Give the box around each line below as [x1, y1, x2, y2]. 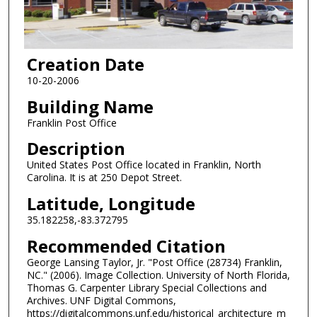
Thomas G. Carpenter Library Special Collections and [26, 280, 267, 294]
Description [26, 137, 125, 161]
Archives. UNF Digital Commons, [26, 293, 176, 307]
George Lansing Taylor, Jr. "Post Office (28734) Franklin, [26, 255, 282, 269]
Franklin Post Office [26, 115, 117, 129]
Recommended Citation [26, 234, 226, 258]
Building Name [26, 94, 154, 118]
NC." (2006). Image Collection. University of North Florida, [26, 267, 290, 282]
